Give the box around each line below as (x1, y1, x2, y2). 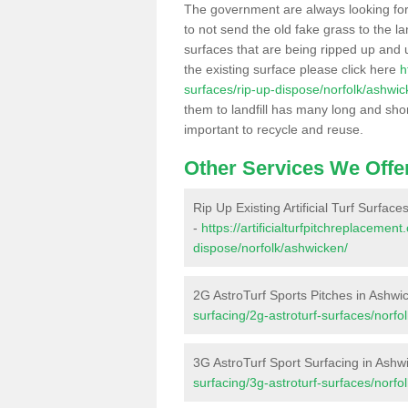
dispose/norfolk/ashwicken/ (193, 240, 348, 255)
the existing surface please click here (184, 62, 400, 76)
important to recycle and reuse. (184, 122, 363, 137)
